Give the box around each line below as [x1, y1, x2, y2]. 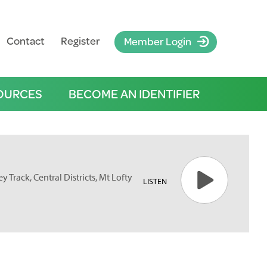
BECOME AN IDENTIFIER [68, 85, 200, 103]
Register [60, 33, 100, 48]
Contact [6, 33, 45, 48]
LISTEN [142, 176, 167, 187]
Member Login [123, 33, 191, 49]
